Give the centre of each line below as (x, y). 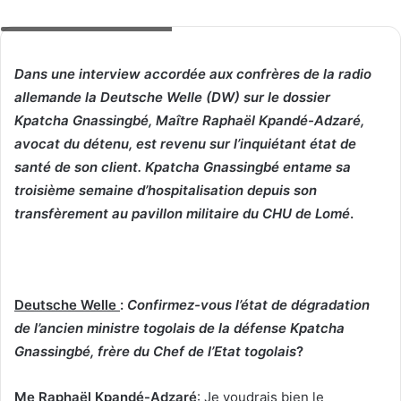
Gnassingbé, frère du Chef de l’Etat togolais (155, 351)
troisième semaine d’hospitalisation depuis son (166, 190)
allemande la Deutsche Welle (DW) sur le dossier (172, 97)
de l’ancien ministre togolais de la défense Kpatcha (179, 328)
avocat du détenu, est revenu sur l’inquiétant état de (185, 143)
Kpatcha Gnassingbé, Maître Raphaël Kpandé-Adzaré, (189, 120)
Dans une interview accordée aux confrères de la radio (193, 73)
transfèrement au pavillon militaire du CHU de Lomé (182, 213)
